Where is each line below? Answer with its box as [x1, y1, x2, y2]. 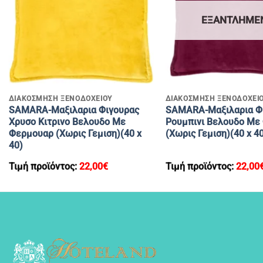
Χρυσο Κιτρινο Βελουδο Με [8, 116, 126, 128]
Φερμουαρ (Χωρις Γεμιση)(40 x [8, 128, 141, 140]
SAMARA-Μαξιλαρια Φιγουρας [8, 104, 139, 116]
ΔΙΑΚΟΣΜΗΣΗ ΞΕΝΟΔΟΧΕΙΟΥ [8, 95, 112, 103]
